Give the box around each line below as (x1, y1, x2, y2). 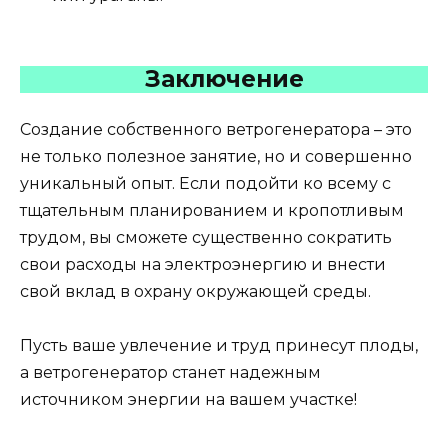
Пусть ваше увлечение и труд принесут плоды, (20, 336, 418, 356)
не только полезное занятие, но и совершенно (20, 146, 412, 166)
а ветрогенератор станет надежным (20, 363, 321, 383)
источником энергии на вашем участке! (20, 390, 357, 410)
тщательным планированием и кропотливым (20, 200, 404, 220)
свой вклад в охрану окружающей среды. (20, 281, 371, 301)
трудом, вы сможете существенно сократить (20, 227, 392, 247)
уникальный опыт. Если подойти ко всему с (20, 173, 391, 193)
